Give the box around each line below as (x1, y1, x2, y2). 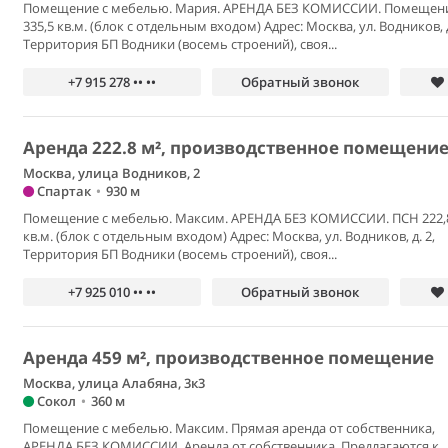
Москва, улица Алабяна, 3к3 (23, 374, 206, 392)
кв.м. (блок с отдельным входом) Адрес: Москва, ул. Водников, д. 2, (23, 227, 436, 245)
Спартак (34, 182, 92, 200)
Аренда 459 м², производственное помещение (23, 346, 435, 369)
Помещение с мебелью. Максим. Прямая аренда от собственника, (23, 419, 436, 437)
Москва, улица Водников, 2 (23, 164, 201, 182)
